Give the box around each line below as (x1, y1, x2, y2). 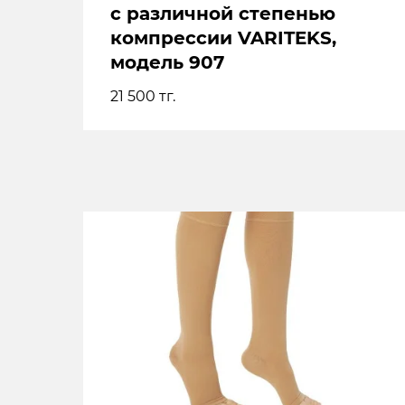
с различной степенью (110, 3, 335, 24)
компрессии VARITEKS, (110, 27, 336, 49)
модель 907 (110, 52, 224, 73)
